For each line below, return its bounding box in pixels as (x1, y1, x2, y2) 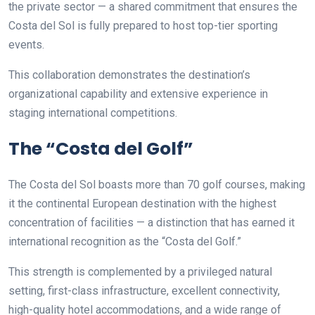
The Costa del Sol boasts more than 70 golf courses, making (8, 177, 305, 191)
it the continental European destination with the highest (8, 196, 276, 210)
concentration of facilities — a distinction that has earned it (8, 215, 295, 229)
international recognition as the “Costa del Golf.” (8, 234, 241, 248)
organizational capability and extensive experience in (8, 86, 268, 101)
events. (8, 37, 44, 51)
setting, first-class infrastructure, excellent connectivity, (8, 283, 280, 297)
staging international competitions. (8, 105, 177, 120)
